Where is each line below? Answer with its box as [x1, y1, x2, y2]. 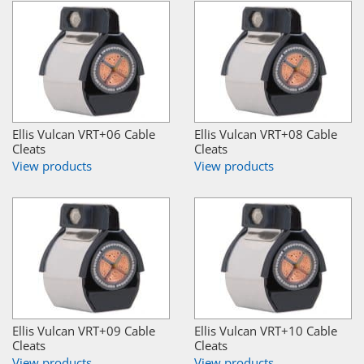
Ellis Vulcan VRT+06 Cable [12, 126, 155, 143]
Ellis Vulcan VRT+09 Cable [12, 323, 155, 340]
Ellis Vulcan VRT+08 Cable [194, 126, 337, 143]
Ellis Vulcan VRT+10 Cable [194, 323, 337, 340]
